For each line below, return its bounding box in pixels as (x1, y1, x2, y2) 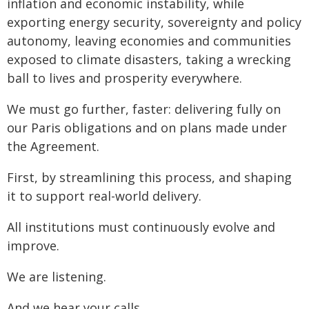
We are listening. (7, 268, 106, 285)
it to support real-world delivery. (7, 188, 201, 204)
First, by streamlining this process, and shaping (7, 169, 292, 186)
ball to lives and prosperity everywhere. (7, 70, 242, 86)
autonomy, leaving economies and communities (7, 32, 291, 49)
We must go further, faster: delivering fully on (7, 101, 281, 117)
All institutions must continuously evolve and (7, 219, 275, 235)
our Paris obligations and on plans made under (7, 119, 287, 136)
